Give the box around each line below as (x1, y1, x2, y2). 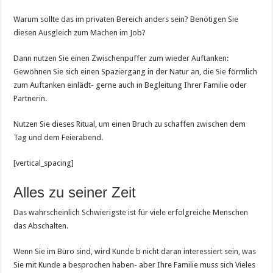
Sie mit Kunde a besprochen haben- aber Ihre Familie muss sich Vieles (13, 260, 256, 269)
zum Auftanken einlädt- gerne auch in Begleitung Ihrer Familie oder (13, 80, 247, 90)
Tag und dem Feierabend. (13, 132, 104, 142)
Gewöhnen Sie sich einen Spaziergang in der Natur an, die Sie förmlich (13, 66, 258, 76)
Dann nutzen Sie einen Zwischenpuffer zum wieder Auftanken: (13, 53, 229, 63)
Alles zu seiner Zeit (13, 183, 136, 200)
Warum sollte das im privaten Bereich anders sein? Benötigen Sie (13, 14, 239, 24)
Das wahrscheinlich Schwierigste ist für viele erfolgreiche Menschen (13, 207, 249, 217)
